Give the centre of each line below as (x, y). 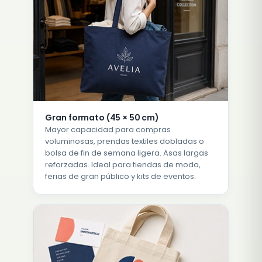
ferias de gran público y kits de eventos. (121, 177)
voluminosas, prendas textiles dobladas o (125, 142)
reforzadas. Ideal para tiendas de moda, (123, 165)
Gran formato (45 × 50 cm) (102, 118)
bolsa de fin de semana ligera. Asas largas (127, 153)
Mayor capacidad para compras (108, 130)
